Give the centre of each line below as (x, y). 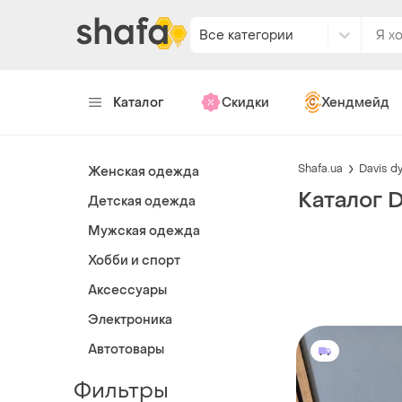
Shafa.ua (320, 168)
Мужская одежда (144, 231)
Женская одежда (144, 172)
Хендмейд (355, 102)
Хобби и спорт (134, 261)
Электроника (130, 320)
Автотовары (126, 350)
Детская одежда (142, 201)
